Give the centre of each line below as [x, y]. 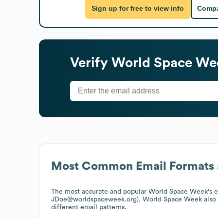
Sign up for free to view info [138, 9]
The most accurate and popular [100, 191]
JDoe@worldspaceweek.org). [97, 199]
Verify [91, 63]
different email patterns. [89, 207]
